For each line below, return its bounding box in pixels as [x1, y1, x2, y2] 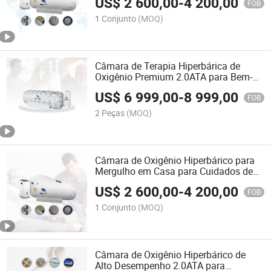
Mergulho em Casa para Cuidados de [95, 165, 253, 178]
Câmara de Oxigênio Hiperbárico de [95, 248, 246, 262]
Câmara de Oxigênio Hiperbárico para [95, 154, 255, 168]
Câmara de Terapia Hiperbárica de [95, 59, 241, 73]
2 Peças [95, 107, 125, 119]
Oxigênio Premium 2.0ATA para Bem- [95, 70, 253, 83]
